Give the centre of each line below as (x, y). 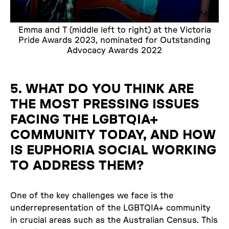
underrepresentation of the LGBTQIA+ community (110, 208)
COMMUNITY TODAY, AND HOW (113, 135)
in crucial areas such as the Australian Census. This (114, 220)
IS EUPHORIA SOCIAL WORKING (113, 150)
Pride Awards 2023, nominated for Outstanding (114, 40)
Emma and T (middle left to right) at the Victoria (114, 30)
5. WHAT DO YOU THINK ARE (102, 89)
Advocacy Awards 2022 (114, 50)
